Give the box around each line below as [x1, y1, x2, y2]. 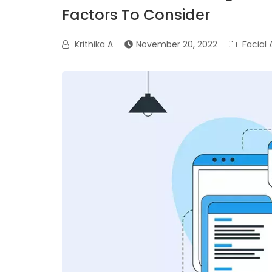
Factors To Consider [62, 5, 210, 25]
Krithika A [72, 38, 113, 50]
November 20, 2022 [136, 38, 217, 50]
